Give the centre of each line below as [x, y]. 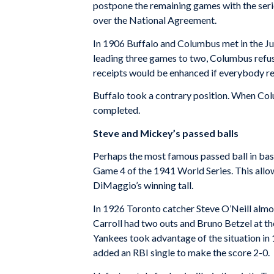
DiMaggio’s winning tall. [143, 185]
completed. [117, 110]
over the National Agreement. [155, 20]
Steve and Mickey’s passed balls [166, 133]
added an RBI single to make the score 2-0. [181, 253]
